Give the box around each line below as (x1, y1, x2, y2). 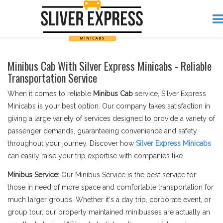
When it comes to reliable (7, 90, 93, 98)
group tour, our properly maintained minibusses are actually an (7, 208, 210, 216)
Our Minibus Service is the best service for (61, 171, 196, 179)
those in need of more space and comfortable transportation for (7, 183, 214, 191)
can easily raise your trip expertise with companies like (7, 152, 183, 160)
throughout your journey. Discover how (7, 139, 136, 147)
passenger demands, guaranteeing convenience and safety (7, 127, 197, 135)
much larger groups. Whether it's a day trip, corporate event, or (7, 196, 211, 204)
